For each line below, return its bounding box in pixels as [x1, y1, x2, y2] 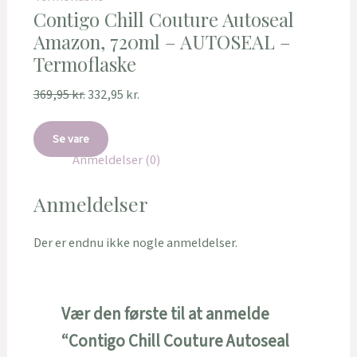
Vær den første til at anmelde [61, 303, 269, 327]
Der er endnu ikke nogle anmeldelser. [33, 233, 237, 253]
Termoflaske [33, 50, 136, 76]
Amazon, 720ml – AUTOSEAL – [33, 28, 291, 54]
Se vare [52, 131, 89, 148]
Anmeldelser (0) [72, 151, 160, 171]
